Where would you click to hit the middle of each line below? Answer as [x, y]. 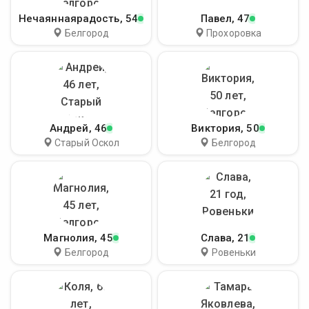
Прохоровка [234, 33]
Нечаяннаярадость [69, 19]
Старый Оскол [87, 143]
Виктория [216, 128]
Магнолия [69, 238]
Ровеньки [234, 252]
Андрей [69, 128]
